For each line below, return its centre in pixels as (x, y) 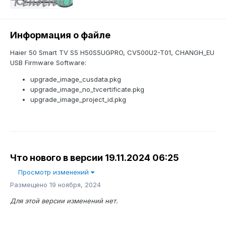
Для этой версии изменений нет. (64, 201)
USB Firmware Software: (48, 63)
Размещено (30, 185)
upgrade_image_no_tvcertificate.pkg (87, 90)
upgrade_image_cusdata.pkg (76, 79)
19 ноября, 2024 (75, 185)
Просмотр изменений (54, 172)
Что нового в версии (58, 158)
